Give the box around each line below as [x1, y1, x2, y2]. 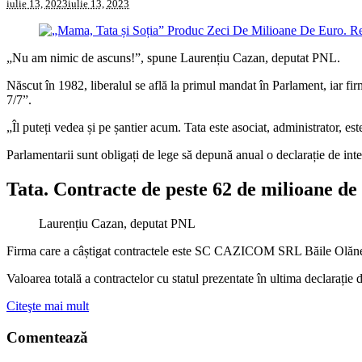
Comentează [6, 328, 88, 346]
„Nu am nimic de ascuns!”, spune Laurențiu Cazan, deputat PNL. [6, 51, 340, 65]
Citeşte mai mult [6, 298, 89, 313]
